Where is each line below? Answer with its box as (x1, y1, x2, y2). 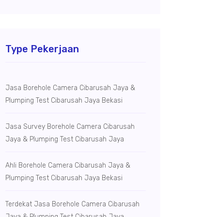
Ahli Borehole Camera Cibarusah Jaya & (5, 161, 130, 170)
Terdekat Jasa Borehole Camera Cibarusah (5, 200, 139, 208)
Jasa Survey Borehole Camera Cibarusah (5, 123, 135, 131)
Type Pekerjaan (5, 43, 79, 55)
